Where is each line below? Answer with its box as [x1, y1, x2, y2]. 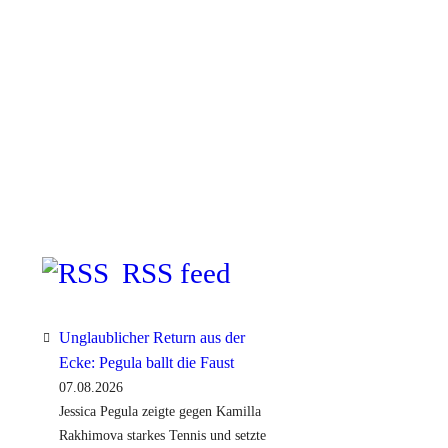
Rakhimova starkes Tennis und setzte [58, 427, 266, 443]
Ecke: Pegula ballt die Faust [58, 353, 234, 371]
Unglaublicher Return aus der [58, 328, 245, 346]
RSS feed [122, 258, 231, 290]
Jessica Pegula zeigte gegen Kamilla [58, 403, 261, 419]
